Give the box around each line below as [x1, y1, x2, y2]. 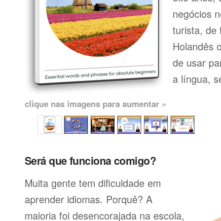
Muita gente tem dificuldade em [25, 176, 161, 190]
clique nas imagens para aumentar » [25, 98, 166, 110]
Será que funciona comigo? [25, 153, 156, 168]
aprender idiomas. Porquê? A [25, 192, 152, 206]
